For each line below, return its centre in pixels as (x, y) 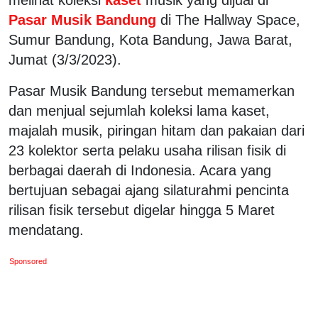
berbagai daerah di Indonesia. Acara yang (140, 170)
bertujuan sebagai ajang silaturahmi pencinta (149, 190)
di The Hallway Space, (230, 20)
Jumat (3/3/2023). (65, 59)
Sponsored (28, 261)
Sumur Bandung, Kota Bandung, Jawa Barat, (150, 39)
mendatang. (46, 230)
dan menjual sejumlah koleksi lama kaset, (139, 110)
